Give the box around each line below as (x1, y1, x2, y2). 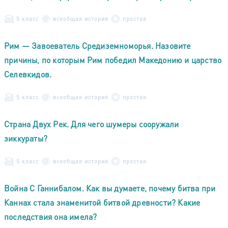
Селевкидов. (4, 68, 52, 79)
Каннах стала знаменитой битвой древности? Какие (4, 196, 201, 208)
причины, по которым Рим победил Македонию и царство (4, 54, 222, 65)
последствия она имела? (4, 211, 97, 222)
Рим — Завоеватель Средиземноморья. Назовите (4, 40, 191, 51)
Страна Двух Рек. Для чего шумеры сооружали (4, 118, 179, 129)
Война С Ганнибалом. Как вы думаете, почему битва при (4, 182, 216, 193)
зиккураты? (4, 132, 47, 144)
